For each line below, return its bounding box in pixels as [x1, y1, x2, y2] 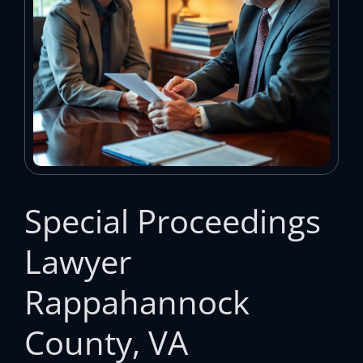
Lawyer [24, 238, 131, 284]
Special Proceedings [24, 198, 321, 243]
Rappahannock [24, 279, 250, 324]
